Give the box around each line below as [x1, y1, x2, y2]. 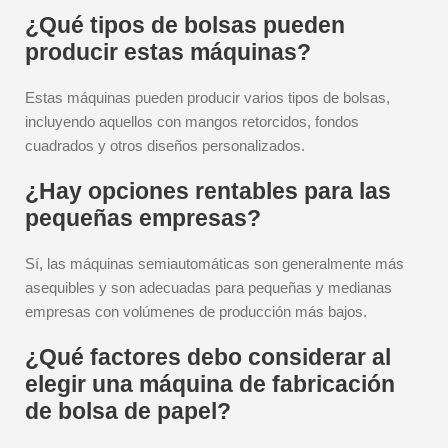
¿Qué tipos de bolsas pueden [25, 12, 345, 38]
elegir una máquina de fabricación [25, 371, 395, 397]
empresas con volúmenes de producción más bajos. [25, 303, 367, 320]
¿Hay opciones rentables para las [25, 178, 391, 204]
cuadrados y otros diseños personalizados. [25, 137, 305, 154]
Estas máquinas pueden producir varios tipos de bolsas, [25, 89, 390, 106]
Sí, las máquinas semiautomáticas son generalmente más [25, 255, 404, 272]
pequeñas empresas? [25, 205, 261, 231]
